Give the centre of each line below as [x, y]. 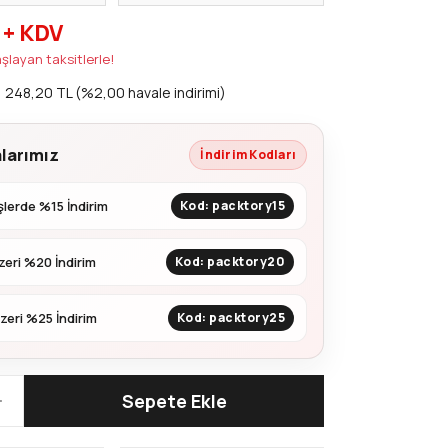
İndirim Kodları [248, 154]
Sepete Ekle [174, 401]
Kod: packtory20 [229, 261]
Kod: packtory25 [230, 317]
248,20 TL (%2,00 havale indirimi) [115, 92]
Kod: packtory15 [232, 205]
